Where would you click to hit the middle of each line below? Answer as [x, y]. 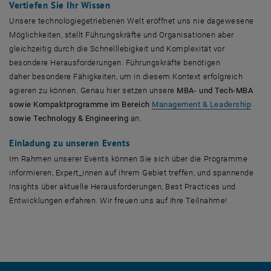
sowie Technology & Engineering [70, 118]
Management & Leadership [202, 104]
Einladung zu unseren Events [70, 143]
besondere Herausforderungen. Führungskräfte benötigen [115, 62]
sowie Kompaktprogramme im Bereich [81, 104]
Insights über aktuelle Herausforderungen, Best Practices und [122, 186]
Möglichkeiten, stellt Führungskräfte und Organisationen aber [122, 34]
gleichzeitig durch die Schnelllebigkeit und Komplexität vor [117, 48]
